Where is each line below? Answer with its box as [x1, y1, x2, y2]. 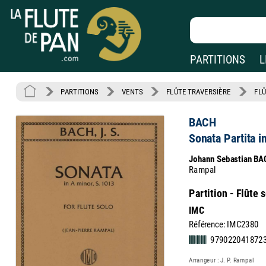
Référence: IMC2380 [189, 219, 259, 230]
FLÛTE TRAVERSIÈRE [166, 87, 231, 97]
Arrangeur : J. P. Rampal [189, 256, 254, 264]
